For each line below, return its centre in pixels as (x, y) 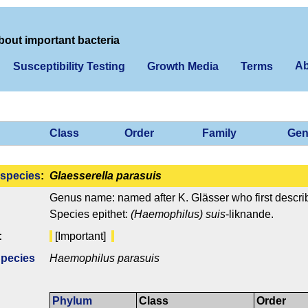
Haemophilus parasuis (104, 258)
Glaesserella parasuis (106, 176)
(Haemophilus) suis (178, 214)
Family (219, 133)
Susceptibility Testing (69, 66)
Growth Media (183, 66)
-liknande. (250, 214)
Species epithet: (90, 214)
